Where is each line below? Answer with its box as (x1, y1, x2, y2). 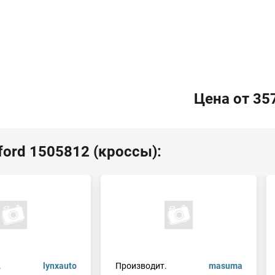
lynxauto (42, 261, 77, 271)
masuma (208, 261, 242, 271)
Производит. (115, 261, 167, 271)
